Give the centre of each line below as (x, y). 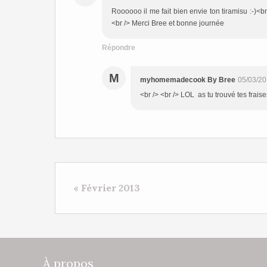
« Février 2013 (107, 188)
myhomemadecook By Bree (188, 80)
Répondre (119, 48)
